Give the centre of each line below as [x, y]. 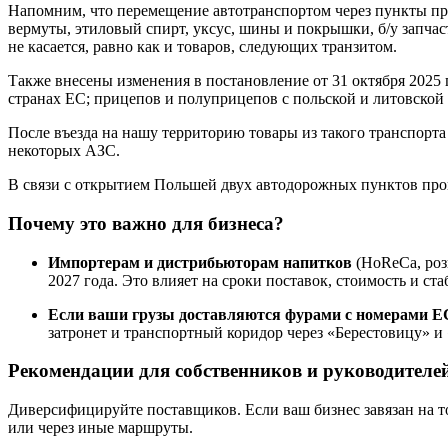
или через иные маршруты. [100, 428]
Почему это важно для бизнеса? [146, 223]
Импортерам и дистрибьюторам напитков [200, 262]
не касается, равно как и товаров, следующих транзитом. [202, 47]
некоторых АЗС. [64, 151]
